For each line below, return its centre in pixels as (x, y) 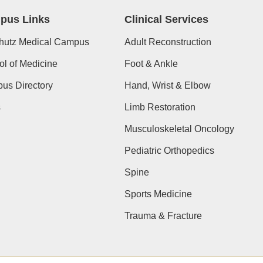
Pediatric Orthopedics (169, 150)
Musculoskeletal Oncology (179, 129)
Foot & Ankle (151, 63)
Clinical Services (166, 19)
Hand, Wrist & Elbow (167, 85)
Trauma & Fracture (163, 215)
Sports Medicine (158, 194)
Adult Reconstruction (168, 42)
